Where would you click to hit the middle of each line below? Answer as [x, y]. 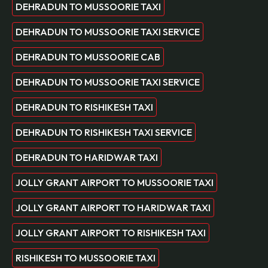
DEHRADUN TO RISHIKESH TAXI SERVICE [104, 133]
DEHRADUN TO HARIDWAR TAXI [87, 158]
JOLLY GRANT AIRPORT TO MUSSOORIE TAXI [115, 183]
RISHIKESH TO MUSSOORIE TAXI [86, 258]
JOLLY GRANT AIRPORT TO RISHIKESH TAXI [111, 233]
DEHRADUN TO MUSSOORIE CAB [88, 57]
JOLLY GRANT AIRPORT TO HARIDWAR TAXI [113, 208]
